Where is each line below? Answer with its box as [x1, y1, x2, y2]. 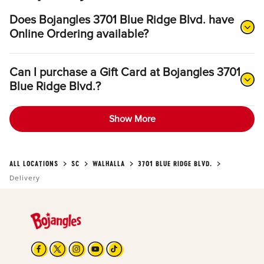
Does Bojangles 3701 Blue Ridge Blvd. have [9, 13, 234, 28]
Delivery [9, 174, 40, 183]
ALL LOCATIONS [9, 159, 58, 169]
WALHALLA [93, 159, 125, 169]
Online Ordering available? [9, 27, 148, 42]
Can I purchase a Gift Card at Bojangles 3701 [9, 65, 240, 80]
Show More [108, 113, 156, 126]
